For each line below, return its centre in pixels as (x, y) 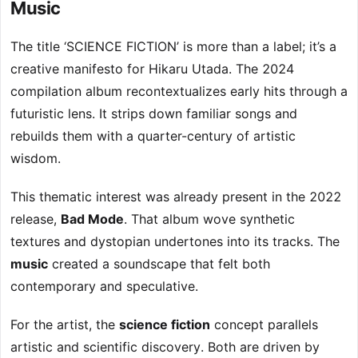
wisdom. (36, 159)
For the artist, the (65, 325)
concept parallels (264, 325)
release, (36, 219)
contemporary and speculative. (104, 286)
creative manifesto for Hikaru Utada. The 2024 (152, 69)
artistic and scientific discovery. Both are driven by (165, 347)
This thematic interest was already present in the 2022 (176, 197)
